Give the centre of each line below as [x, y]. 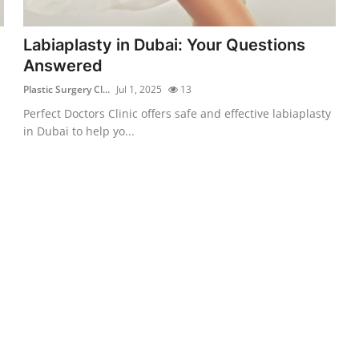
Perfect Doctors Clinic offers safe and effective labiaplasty [177, 113]
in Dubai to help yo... [79, 131]
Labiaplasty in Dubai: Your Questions [165, 44]
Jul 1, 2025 [139, 89]
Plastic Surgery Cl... [67, 89]
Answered [63, 65]
